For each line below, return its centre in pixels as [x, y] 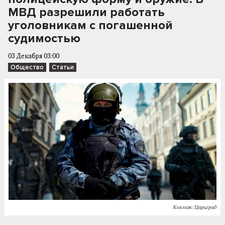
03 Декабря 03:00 [34, 57]
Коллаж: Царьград [195, 207]
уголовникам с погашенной [90, 25]
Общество [27, 67]
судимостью [44, 38]
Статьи [63, 67]
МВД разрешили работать [86, 12]
